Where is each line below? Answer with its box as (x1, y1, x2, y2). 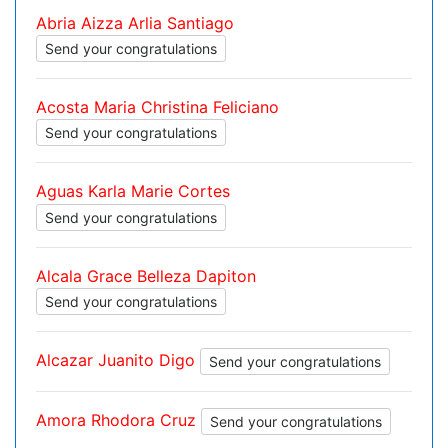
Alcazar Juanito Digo (36, 349, 200, 370)
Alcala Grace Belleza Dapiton (36, 265, 256, 286)
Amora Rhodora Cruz (36, 409, 201, 430)
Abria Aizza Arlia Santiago (36, 13, 234, 34)
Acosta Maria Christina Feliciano (36, 97, 279, 118)
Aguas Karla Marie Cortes (36, 181, 230, 202)
